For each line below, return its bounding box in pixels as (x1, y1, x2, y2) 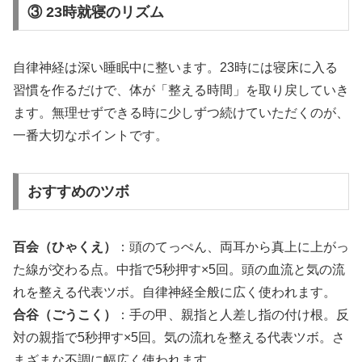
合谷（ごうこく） (13, 308, 116, 322)
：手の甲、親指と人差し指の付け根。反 (116, 308, 349, 322)
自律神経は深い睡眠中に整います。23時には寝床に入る (13, 61, 338, 75)
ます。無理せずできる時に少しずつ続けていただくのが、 (13, 106, 349, 120)
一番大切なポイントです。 (13, 128, 168, 143)
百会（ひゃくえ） (13, 240, 116, 255)
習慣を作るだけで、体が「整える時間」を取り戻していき (13, 83, 349, 98)
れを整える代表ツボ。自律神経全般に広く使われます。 (13, 285, 336, 300)
